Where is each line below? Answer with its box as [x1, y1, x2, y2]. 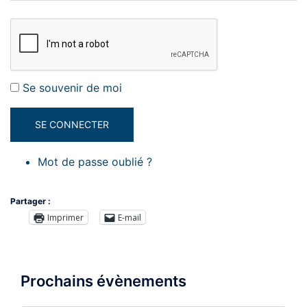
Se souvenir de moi [23, 81, 122, 95]
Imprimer [47, 211, 84, 223]
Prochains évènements [21, 272, 186, 291]
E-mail [118, 211, 141, 223]
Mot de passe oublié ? [38, 155, 152, 169]
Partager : [10, 196, 51, 207]
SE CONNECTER [35, 119, 109, 130]
